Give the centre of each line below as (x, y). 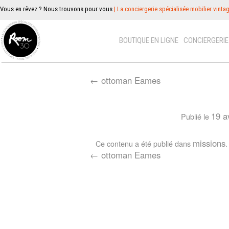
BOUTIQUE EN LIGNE (149, 40)
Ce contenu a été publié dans (144, 143)
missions (209, 143)
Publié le (195, 116)
